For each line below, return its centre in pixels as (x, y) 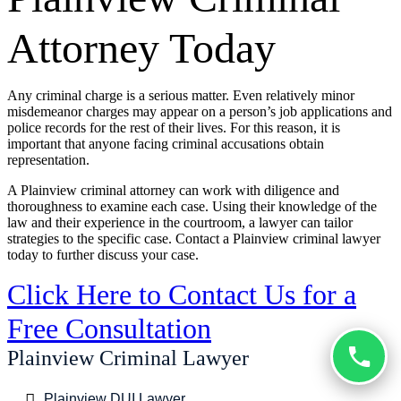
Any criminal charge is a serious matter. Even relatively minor (181, 95)
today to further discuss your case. (103, 254)
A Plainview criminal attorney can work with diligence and (173, 190)
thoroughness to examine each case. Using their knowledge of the (192, 206)
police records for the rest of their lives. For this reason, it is (174, 127)
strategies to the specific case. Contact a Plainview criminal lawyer (194, 238)
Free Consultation (109, 328)
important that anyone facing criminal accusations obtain (166, 143)
